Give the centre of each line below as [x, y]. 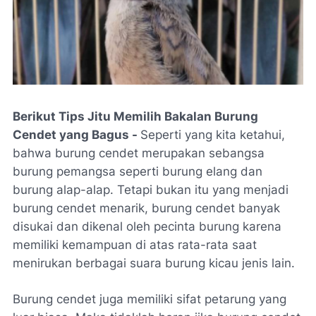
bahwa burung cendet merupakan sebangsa [139, 153]
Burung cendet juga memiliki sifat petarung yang [150, 299]
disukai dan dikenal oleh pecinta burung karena [147, 227]
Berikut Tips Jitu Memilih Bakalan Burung [135, 117]
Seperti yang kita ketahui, [213, 135]
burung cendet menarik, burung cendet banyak [146, 208]
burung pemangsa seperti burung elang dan [138, 172]
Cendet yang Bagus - [77, 135]
